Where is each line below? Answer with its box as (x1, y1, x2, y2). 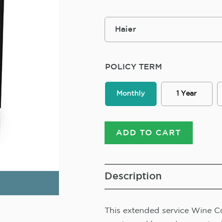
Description (104, 172, 162, 181)
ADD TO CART (116, 129, 181, 137)
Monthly (116, 91, 145, 97)
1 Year (176, 91, 197, 97)
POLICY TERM (105, 63, 162, 71)
